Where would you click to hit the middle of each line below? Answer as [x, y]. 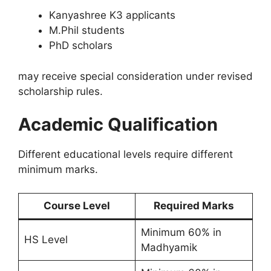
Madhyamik [169, 247]
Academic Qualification [118, 124]
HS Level [46, 239]
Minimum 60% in [181, 232]
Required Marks [194, 205]
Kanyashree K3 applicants [112, 15]
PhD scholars [81, 45]
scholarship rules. [60, 91]
